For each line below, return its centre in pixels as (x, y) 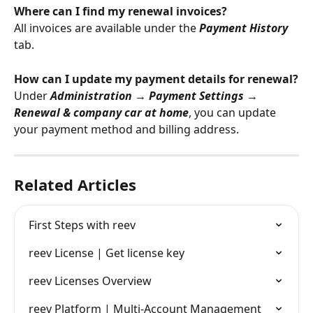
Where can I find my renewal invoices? (121, 12)
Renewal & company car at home (101, 112)
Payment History (243, 28)
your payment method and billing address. (126, 129)
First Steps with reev (82, 225)
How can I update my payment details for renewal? (156, 79)
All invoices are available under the (107, 28)
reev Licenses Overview (90, 281)
